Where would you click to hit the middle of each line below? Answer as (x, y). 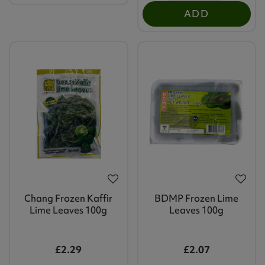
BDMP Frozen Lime (197, 198)
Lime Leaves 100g (69, 210)
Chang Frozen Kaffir (69, 198)
